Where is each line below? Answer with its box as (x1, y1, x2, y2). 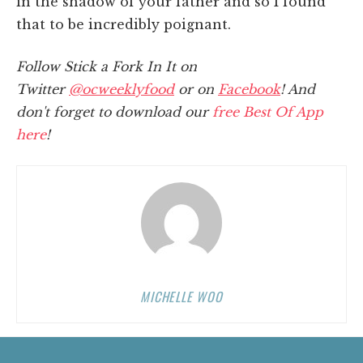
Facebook (218, 80, 280, 97)
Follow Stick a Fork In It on (16, 58, 197, 75)
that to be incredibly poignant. (16, 15, 243, 32)
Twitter (16, 80, 69, 97)
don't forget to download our (16, 103, 212, 120)
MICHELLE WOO (140, 286, 223, 306)
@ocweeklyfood (69, 80, 174, 97)
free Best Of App (212, 103, 323, 120)
